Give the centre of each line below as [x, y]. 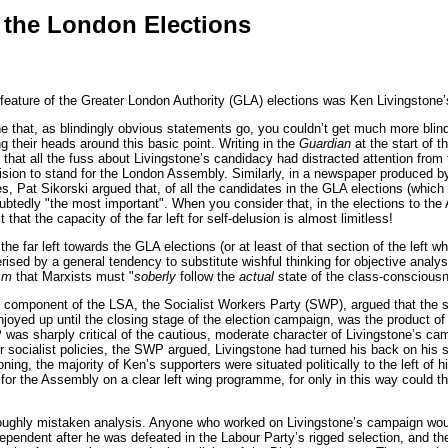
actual [256, 276]
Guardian [325, 143]
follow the [207, 276]
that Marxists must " [73, 276]
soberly [155, 276]
